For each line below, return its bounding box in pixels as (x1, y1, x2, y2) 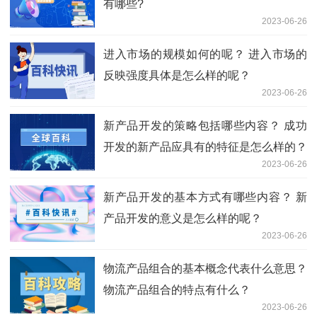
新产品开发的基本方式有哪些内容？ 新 (103, 190, 307, 203)
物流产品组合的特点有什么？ (103, 283, 250, 296)
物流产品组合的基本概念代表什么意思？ (103, 262, 307, 275)
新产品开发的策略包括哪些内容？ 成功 (103, 119, 307, 132)
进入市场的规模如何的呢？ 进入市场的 (103, 47, 307, 60)
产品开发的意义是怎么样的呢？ (103, 212, 262, 224)
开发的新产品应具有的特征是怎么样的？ (103, 140, 307, 153)
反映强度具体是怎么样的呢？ (103, 69, 250, 81)
